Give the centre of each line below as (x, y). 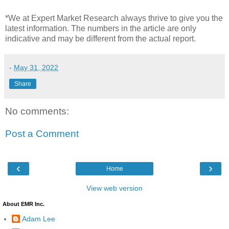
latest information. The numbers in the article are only (101, 29)
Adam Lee (39, 219)
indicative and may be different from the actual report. (100, 39)
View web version (114, 188)
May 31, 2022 (36, 68)
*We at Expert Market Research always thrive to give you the (114, 18)
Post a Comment (42, 133)
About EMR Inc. (24, 204)
